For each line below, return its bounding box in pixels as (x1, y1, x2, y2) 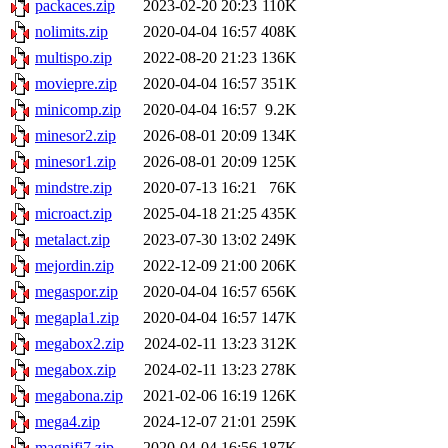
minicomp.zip (35, 101, 121, 119)
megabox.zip (35, 361, 116, 379)
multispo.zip (35, 49, 112, 67)
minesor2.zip (35, 127, 116, 145)
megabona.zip (35, 387, 123, 405)
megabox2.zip (35, 335, 124, 353)
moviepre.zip (35, 75, 117, 93)
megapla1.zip (35, 309, 119, 327)
